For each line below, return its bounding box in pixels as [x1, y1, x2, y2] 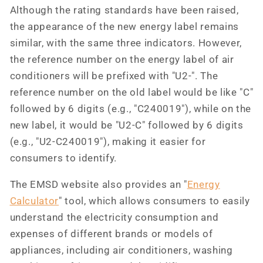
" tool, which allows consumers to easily [59, 195, 250, 207]
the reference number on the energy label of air [9, 54, 234, 66]
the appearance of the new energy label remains [9, 21, 239, 33]
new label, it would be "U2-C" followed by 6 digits [9, 120, 244, 131]
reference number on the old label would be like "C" [9, 87, 254, 99]
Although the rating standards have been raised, [9, 5, 239, 16]
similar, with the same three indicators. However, [9, 38, 242, 49]
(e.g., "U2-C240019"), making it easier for [9, 136, 206, 148]
